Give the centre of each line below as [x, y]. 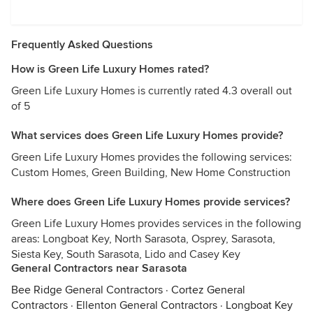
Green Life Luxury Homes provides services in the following [156, 224]
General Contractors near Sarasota [99, 268]
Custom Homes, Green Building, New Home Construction [151, 173]
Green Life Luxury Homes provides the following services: [152, 157]
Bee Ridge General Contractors [87, 290]
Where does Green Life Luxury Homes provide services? [151, 202]
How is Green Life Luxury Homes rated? [110, 69]
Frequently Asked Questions [82, 45]
